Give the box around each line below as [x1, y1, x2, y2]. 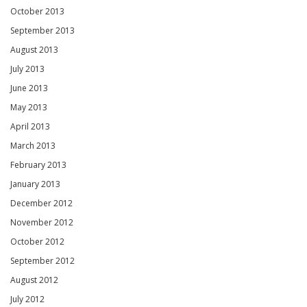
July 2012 [10, 293, 45, 305]
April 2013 [10, 120, 50, 132]
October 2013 [10, 5, 64, 17]
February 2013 [10, 158, 66, 171]
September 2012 [10, 254, 75, 267]
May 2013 [10, 101, 47, 113]
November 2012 [10, 216, 73, 228]
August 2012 [10, 273, 58, 286]
